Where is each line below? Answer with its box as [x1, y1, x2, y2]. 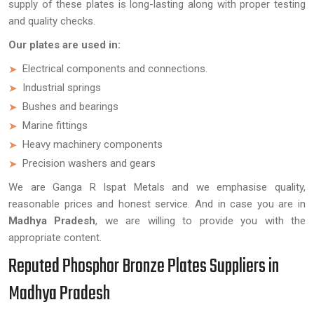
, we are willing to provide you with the [95, 214, 306, 227]
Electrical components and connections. [22, 62, 207, 75]
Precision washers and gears [22, 157, 156, 170]
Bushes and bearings [22, 100, 118, 113]
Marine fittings [22, 119, 88, 132]
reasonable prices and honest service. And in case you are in [8, 198, 306, 210]
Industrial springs [22, 81, 101, 94]
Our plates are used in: [8, 39, 121, 51]
